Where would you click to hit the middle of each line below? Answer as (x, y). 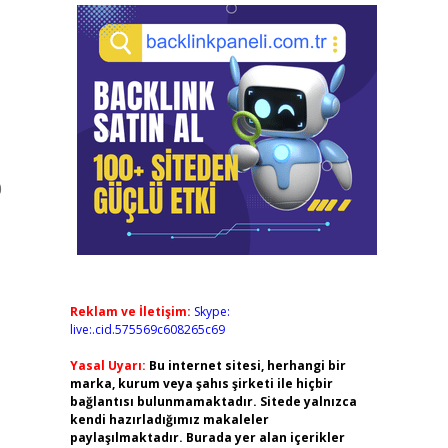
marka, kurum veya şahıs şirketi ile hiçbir (201, 383)
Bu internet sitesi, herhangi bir (247, 365)
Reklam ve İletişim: (130, 311)
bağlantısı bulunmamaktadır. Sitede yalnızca (213, 401)
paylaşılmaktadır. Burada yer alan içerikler (207, 437)
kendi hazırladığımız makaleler (169, 419)
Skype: (211, 311)
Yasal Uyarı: (107, 365)
